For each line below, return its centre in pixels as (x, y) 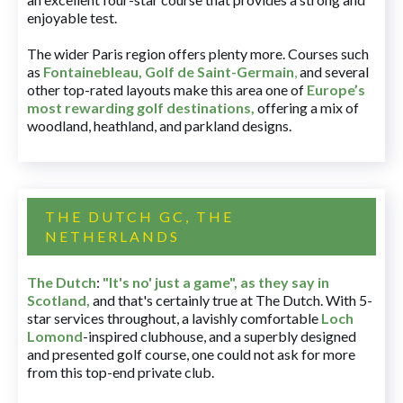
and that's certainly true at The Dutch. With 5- (231, 300)
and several (333, 72)
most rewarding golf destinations (139, 108)
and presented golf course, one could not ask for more (191, 354)
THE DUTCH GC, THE (139, 217)
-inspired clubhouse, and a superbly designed (219, 336)
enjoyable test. (72, 18)
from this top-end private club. (121, 372)
